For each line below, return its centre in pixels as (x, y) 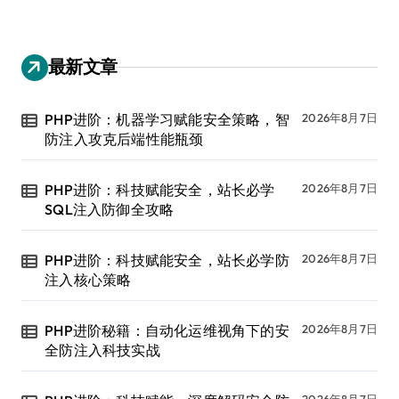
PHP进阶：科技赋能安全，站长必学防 (167, 260)
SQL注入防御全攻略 (110, 209)
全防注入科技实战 (102, 350)
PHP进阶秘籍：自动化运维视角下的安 (167, 330)
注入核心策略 (88, 279)
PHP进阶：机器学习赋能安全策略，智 (167, 119)
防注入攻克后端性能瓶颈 (124, 138)
